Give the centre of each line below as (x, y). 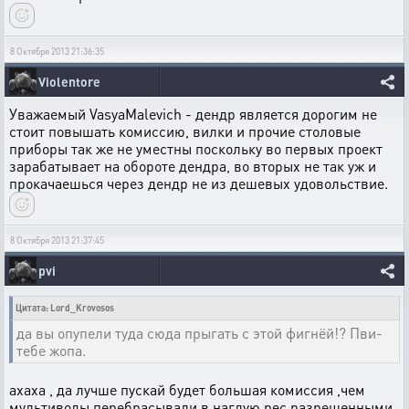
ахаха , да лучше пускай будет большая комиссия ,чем (187, 389)
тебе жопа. (51, 350)
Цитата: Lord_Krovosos (65, 307)
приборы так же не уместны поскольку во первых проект (196, 148)
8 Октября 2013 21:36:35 (57, 51)
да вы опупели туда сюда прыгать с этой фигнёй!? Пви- (199, 332)
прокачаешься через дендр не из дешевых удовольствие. (199, 183)
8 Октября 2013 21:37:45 (57, 240)
